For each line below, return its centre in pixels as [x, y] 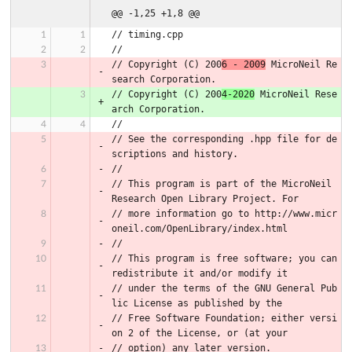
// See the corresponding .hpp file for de [224, 139]
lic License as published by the [197, 303]
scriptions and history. [175, 154]
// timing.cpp [147, 34]
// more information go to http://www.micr [224, 213]
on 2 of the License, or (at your [200, 333]
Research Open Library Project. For [205, 198]
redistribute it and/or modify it [200, 273]
